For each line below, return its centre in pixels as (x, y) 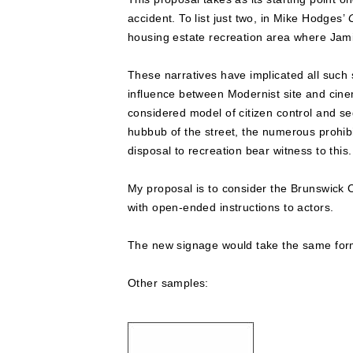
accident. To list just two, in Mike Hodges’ (238, 18)
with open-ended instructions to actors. (231, 207)
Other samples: (168, 282)
